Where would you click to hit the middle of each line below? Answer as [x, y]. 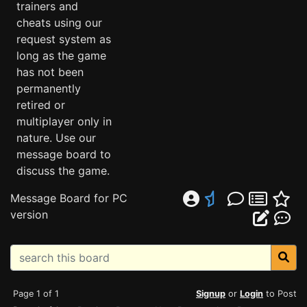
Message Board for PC [69, 198]
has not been [50, 72]
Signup [211, 294]
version [29, 214]
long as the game [61, 56]
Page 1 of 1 [36, 294]
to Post [280, 294]
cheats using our [59, 23]
